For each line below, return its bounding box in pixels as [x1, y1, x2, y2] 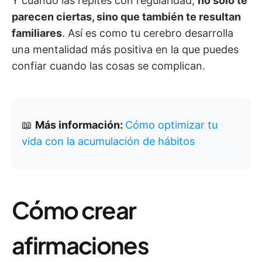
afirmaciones [12, 230, 149, 260]
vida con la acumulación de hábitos [22, 135, 195, 147]
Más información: [35, 119, 125, 131]
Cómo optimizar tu [125, 119, 218, 131]
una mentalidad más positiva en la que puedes [12, 43, 239, 56]
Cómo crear [12, 195, 136, 225]
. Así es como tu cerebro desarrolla [62, 27, 233, 39]
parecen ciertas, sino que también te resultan [12, 11, 241, 23]
